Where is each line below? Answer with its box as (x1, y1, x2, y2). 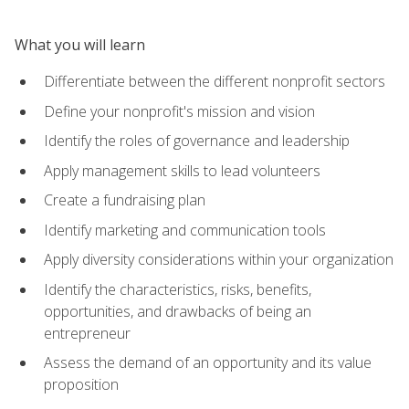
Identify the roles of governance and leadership (44, 131, 350, 152)
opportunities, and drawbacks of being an (44, 300, 311, 321)
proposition (44, 374, 119, 395)
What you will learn (15, 34, 145, 55)
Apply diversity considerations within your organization (44, 249, 393, 270)
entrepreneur (44, 322, 131, 343)
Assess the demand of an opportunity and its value (44, 352, 372, 373)
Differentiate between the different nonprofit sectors (44, 70, 385, 91)
